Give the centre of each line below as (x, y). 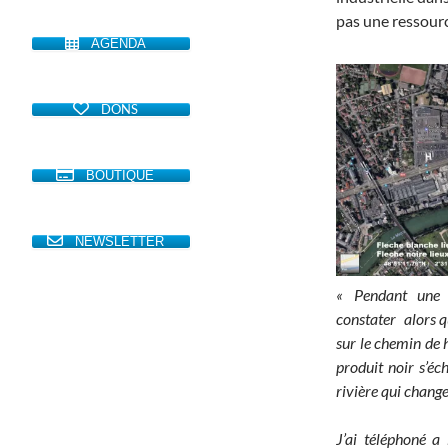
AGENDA (118, 43)
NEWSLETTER (119, 241)
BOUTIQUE (120, 175)
